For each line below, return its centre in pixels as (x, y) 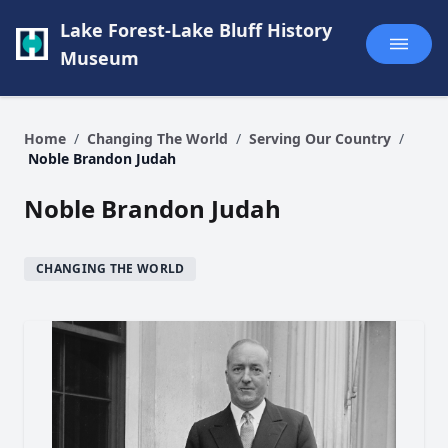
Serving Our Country (322, 138)
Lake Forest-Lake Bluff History (196, 30)
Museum (100, 58)
